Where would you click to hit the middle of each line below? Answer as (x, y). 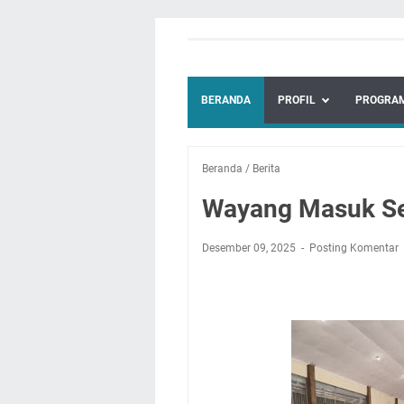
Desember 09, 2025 (250, 248)
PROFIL (297, 100)
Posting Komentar (354, 248)
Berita (266, 169)
